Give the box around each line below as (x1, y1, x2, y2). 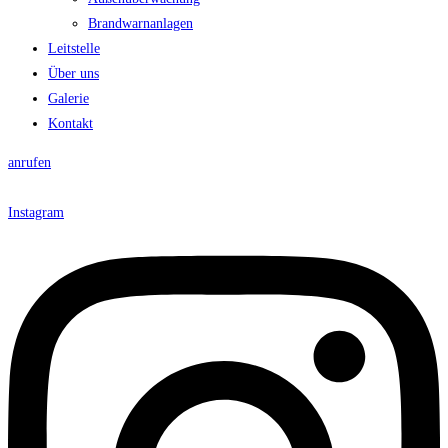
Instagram (8, 205, 64, 221)
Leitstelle (48, 41, 100, 57)
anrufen (8, 155, 51, 171)
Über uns (48, 66, 99, 82)
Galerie (48, 91, 89, 107)
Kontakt (48, 116, 93, 132)
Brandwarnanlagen (88, 16, 193, 32)
